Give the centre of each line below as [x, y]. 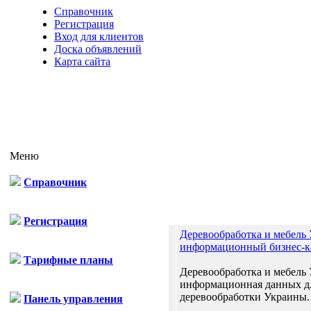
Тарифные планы [68, 260]
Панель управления [73, 299]
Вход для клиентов [99, 36]
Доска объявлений [98, 49]
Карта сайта [82, 61]
